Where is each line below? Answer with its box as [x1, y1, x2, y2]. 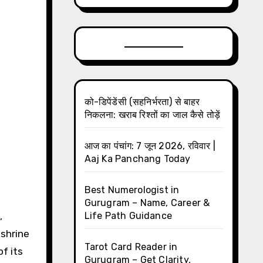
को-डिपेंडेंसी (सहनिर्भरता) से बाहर [84, 96, 200, 107]
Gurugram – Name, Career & [84, 197, 210, 208]
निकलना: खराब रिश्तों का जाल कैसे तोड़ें [84, 109, 221, 120]
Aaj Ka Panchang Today [84, 153, 191, 164]
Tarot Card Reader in [84, 241, 178, 252]
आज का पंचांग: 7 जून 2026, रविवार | [84, 140, 215, 151]
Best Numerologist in [84, 184, 180, 195]
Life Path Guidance [84, 210, 173, 221]
